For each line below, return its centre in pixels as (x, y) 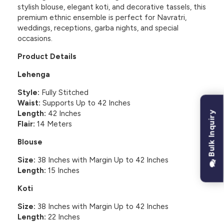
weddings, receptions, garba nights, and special (98, 28)
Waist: (29, 103)
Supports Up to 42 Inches (85, 103)
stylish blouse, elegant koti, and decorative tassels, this (112, 7)
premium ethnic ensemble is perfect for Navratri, (102, 18)
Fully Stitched (64, 93)
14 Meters (53, 124)
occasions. (35, 39)
